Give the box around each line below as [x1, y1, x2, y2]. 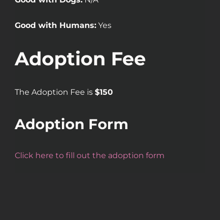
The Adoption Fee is [15, 87, 95, 97]
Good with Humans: [15, 21, 96, 30]
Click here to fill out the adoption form [15, 151, 165, 161]
